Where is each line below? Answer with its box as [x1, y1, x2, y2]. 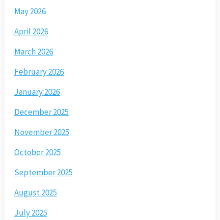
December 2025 [14, 107, 69, 118]
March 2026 [14, 46, 53, 57]
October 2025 [14, 147, 61, 158]
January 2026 [14, 86, 60, 98]
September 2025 [14, 167, 73, 178]
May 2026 [14, 6, 46, 17]
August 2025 [14, 187, 57, 198]
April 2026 [14, 26, 48, 37]
